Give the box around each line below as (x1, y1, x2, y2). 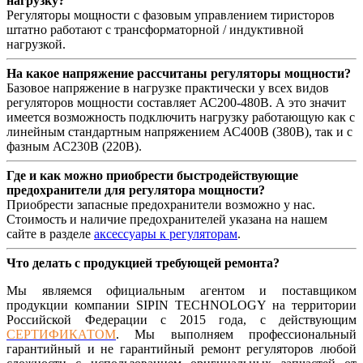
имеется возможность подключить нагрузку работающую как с (6, 109, 355, 124)
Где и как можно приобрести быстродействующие (6, 168, 298, 182)
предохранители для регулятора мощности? (6, 182, 265, 197)
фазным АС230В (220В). (6, 139, 142, 153)
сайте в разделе (6, 226, 94, 241)
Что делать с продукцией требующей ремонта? (6, 255, 280, 270)
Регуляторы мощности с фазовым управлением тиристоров (6, 7, 335, 22)
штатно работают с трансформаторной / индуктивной (6, 22, 304, 36)
